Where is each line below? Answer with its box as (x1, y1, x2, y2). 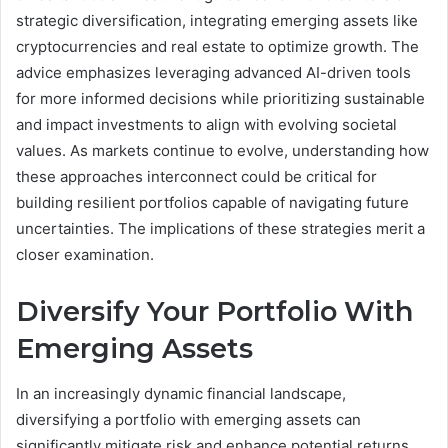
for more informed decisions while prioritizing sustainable (16, 89, 425, 109)
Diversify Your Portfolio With (16, 295, 413, 329)
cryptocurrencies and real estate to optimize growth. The (16, 37, 419, 57)
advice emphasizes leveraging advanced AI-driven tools (16, 63, 411, 83)
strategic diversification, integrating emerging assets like (16, 11, 418, 31)
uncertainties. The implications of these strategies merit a (16, 219, 425, 239)
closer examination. (16, 245, 154, 265)
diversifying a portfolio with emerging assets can (16, 409, 361, 429)
